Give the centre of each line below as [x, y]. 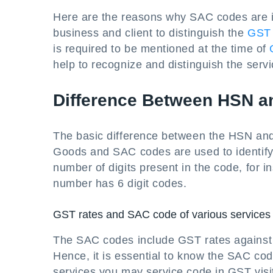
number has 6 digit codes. [120, 183]
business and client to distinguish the [151, 33]
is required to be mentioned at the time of [161, 49]
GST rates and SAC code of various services [162, 214]
